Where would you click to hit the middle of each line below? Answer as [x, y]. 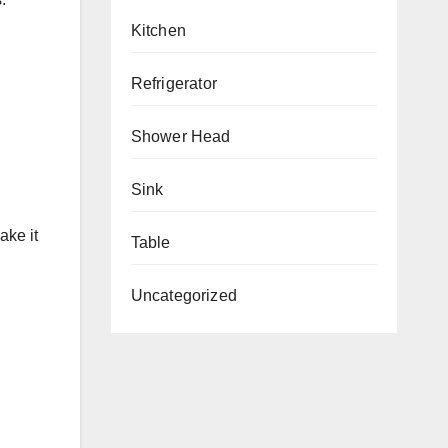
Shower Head [180, 136]
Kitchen [158, 30]
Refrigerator [173, 83]
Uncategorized [184, 295]
